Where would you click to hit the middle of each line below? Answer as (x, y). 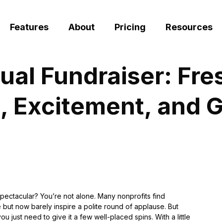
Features (29, 27)
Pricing (130, 27)
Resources (189, 27)
